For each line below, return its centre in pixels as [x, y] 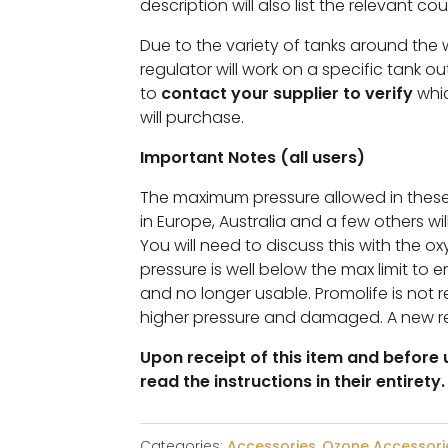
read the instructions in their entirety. [292, 381]
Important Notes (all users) [252, 157]
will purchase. [191, 117]
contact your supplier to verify [286, 93]
